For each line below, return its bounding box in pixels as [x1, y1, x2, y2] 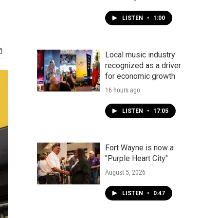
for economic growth [105, 72, 175, 81]
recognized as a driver [105, 61, 181, 70]
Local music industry [105, 50, 175, 59]
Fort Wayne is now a [105, 143, 174, 152]
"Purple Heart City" [105, 154, 168, 163]
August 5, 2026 [105, 168, 145, 176]
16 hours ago [105, 86, 140, 94]
